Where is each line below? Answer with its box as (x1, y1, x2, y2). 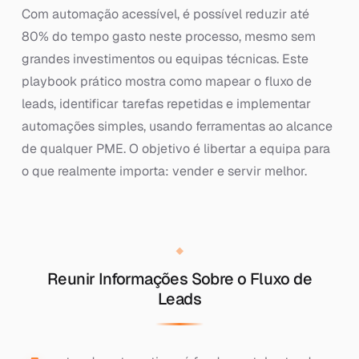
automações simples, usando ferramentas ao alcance (21, 118, 333, 135)
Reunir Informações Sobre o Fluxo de (47, 268, 312, 289)
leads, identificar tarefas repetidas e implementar (21, 95, 311, 112)
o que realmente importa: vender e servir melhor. (21, 163, 307, 179)
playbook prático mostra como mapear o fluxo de (21, 73, 312, 90)
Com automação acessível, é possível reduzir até (21, 6, 309, 22)
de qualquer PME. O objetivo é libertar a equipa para (21, 140, 330, 157)
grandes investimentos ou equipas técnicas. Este (21, 50, 309, 67)
